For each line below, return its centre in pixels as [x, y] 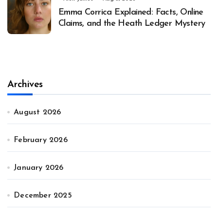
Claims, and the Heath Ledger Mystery [132, 23]
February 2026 [41, 140]
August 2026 [37, 112]
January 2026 [39, 168]
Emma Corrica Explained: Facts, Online [131, 12]
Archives [25, 84]
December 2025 [43, 195]
